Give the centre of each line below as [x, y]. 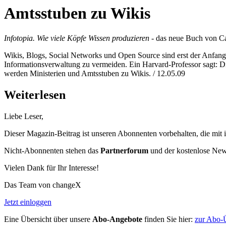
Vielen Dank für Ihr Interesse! [51, 167]
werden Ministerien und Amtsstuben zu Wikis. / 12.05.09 [95, 73]
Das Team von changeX [43, 185]
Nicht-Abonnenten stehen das [52, 150]
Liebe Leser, [24, 116]
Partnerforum [124, 150]
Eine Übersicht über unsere [48, 219]
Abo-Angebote [117, 219]
